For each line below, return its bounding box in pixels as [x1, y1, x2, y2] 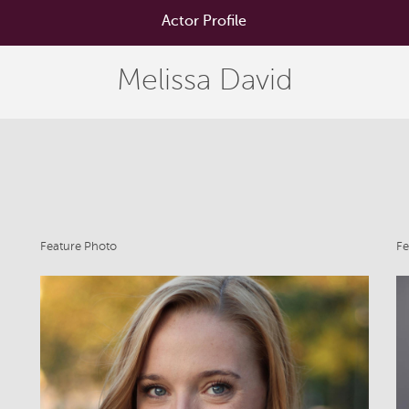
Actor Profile [162, 13, 247, 29]
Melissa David [116, 64, 293, 96]
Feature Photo [39, 240, 117, 253]
